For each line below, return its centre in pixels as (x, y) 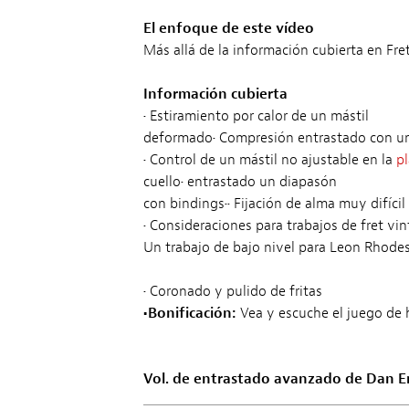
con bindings (184, 203)
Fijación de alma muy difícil (317, 203)
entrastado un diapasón (260, 181)
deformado (178, 137)
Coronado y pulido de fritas (234, 291)
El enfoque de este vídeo (228, 28)
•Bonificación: (189, 313)
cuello (162, 181)
